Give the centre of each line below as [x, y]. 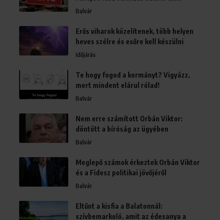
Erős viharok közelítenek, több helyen [135, 31]
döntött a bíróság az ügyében [122, 129]
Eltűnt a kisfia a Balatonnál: [119, 206]
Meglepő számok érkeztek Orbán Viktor [138, 162]
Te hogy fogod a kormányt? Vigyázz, [133, 75]
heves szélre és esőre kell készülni [130, 41]
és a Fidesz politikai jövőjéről [121, 172]
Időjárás [86, 55]
